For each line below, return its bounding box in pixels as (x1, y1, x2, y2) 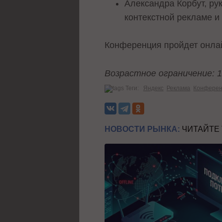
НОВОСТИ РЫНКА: (105, 124, 180, 133)
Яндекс (143, 84, 164, 92)
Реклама (166, 84, 191, 92)
